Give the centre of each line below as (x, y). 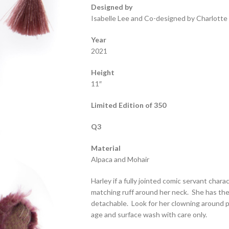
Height (102, 72)
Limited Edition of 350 (128, 105)
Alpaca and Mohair (120, 159)
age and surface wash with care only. (149, 214)
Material (106, 148)
